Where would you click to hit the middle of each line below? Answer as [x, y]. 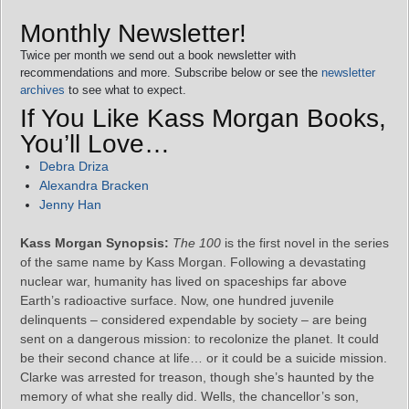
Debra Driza [74, 167]
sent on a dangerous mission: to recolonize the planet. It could [199, 339]
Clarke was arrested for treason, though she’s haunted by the [197, 378]
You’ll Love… [95, 144]
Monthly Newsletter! [133, 34]
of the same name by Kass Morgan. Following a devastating [193, 262]
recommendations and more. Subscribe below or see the [171, 73]
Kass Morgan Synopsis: [94, 243]
